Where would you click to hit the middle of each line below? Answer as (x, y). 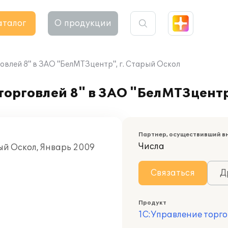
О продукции (83, 23)
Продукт (152, 203)
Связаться (173, 173)
